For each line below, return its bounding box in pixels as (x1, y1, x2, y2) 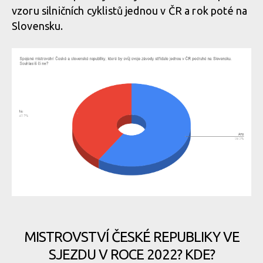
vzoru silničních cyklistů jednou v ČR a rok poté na (12, 5, 248, 16)
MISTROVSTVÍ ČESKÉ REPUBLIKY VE (23, 229, 240, 245)
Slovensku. (12, 20, 63, 32)
